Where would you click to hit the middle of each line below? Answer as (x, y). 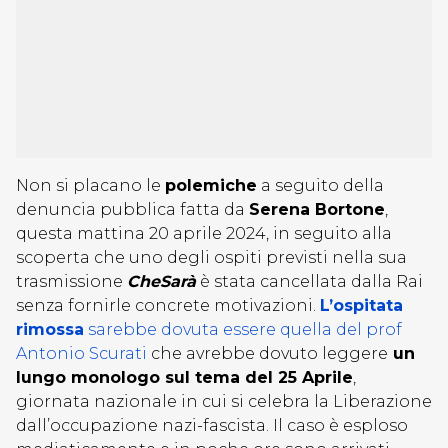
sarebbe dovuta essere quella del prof (243, 329)
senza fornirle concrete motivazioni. (168, 305)
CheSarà (161, 281)
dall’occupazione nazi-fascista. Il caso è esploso (212, 425)
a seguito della (320, 185)
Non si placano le (90, 185)
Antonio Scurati (81, 353)
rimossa (50, 329)
